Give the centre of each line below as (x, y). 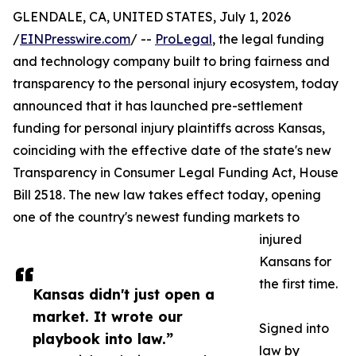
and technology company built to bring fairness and (171, 62)
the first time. (298, 284)
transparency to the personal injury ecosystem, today (176, 84)
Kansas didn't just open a (124, 294)
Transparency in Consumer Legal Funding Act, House (176, 173)
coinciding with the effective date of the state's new (172, 151)
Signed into (294, 329)
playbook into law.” (103, 339)
